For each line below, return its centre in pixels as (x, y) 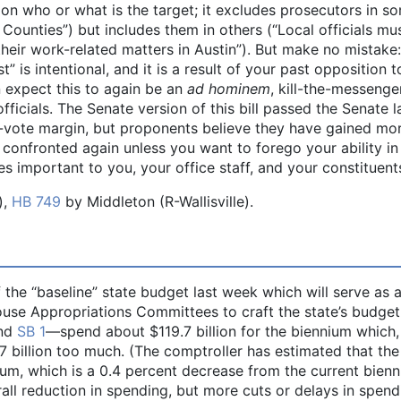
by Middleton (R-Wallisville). (157, 202)
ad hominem (229, 89)
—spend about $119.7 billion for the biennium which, (222, 331)
